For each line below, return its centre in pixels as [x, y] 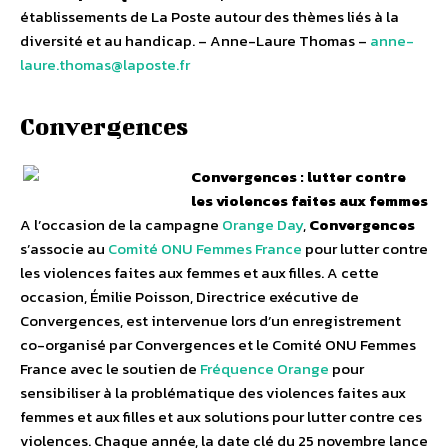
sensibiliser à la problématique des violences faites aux [213, 393]
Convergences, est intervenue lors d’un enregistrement [210, 321]
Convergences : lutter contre [298, 177]
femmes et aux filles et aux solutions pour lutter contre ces [221, 417]
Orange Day [262, 225]
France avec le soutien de [110, 369]
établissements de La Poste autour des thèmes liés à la [209, 17]
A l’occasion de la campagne [121, 225]
